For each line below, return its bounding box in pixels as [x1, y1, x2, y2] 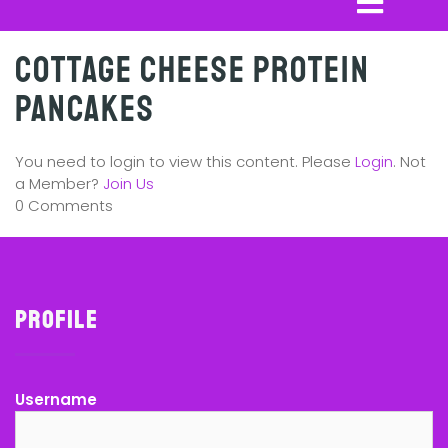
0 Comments [15, 195, 113, 216]
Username [15, 389, 97, 410]
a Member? [15, 173, 103, 194]
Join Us [103, 173, 154, 194]
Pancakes [15, 87, 155, 132]
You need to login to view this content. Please [15, 151, 355, 172]
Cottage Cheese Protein [15, 48, 370, 93]
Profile [15, 305, 98, 335]
